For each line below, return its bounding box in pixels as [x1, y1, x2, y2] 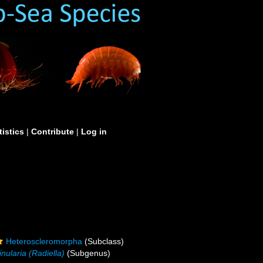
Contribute [31, 127, 74, 136]
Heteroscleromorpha [6, 237, 83, 246]
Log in [81, 127, 107, 136]
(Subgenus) [65, 248, 111, 258]
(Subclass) [82, 237, 124, 246]
